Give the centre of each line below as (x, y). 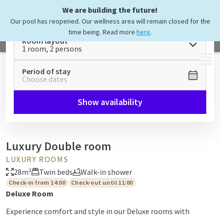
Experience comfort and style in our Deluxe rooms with (98, 211)
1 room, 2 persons (52, 49)
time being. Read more (102, 32)
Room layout (45, 41)
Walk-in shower (106, 172)
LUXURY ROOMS (37, 159)
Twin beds (56, 172)
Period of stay (46, 71)
